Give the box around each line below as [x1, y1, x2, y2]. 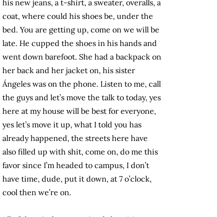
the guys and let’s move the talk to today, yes [2, 93, 161, 103]
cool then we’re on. [2, 187, 71, 198]
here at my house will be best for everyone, [2, 106, 156, 116]
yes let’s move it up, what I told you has [2, 120, 141, 130]
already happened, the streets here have [2, 133, 148, 143]
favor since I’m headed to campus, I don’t [2, 160, 149, 170]
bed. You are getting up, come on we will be [2, 25, 159, 35]
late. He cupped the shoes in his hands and [2, 38, 157, 48]
